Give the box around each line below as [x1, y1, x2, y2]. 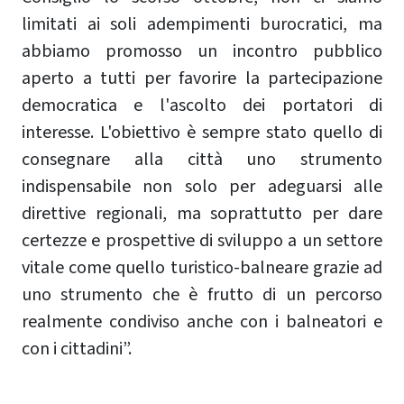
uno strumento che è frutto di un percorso [22, 281, 382, 308]
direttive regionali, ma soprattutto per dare [22, 200, 382, 226]
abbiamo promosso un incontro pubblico [22, 38, 382, 64]
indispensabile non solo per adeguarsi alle [22, 173, 382, 199]
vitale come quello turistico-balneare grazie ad [22, 254, 382, 280]
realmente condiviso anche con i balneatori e [22, 308, 382, 335]
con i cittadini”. [22, 335, 132, 362]
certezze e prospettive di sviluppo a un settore [22, 227, 382, 253]
